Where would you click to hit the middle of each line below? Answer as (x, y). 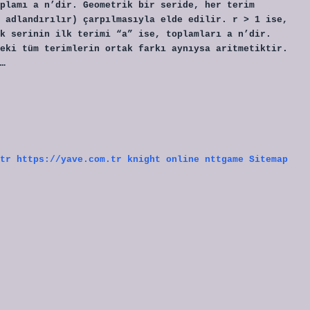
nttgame (224, 159)
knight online (163, 159)
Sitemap (268, 159)
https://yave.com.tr (69, 159)
